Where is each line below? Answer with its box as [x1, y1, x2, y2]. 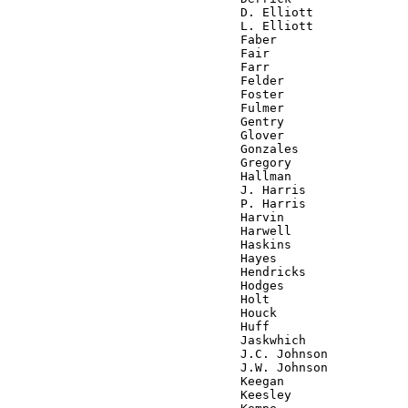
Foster [7, 87, 284, 101]
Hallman [7, 168, 291, 183]
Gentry [7, 114, 284, 128]
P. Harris [7, 196, 306, 210]
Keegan [7, 373, 284, 388]
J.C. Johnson [7, 346, 328, 361]
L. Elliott [7, 18, 313, 33]
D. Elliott [7, 5, 313, 19]
